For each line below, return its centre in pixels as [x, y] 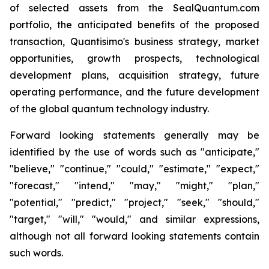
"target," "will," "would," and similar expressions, [134, 219]
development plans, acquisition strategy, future [134, 75]
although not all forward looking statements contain [134, 236]
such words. [36, 253]
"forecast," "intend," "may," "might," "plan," [134, 186]
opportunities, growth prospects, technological [134, 58]
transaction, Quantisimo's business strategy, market [134, 41]
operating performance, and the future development [134, 92]
